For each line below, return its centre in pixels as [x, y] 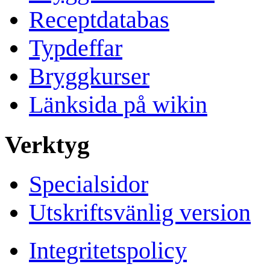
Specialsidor [89, 184]
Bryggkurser [89, 76]
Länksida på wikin [118, 104]
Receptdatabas [99, 19]
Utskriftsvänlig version [140, 213]
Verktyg [47, 144]
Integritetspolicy [108, 251]
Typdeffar [76, 48]
